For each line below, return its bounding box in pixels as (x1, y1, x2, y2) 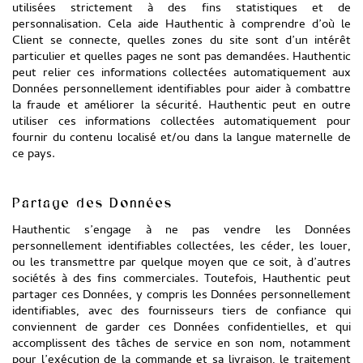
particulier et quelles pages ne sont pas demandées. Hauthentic (12, 48, 351, 67)
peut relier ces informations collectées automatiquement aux (12, 64, 351, 83)
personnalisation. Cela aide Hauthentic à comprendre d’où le (12, 15, 351, 35)
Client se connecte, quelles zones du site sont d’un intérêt (12, 32, 351, 51)
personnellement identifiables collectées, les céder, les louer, (12, 237, 351, 257)
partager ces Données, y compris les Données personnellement (12, 286, 351, 305)
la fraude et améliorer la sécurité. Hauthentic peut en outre (12, 96, 351, 116)
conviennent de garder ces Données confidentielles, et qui (12, 318, 351, 338)
